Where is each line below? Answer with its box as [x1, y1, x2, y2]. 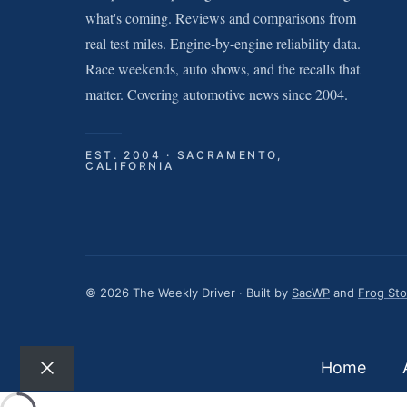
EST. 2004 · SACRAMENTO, [85, 148, 283, 162]
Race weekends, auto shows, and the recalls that [85, 59, 360, 78]
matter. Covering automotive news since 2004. [85, 84, 348, 104]
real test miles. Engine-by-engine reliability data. [85, 34, 361, 53]
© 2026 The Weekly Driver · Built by [85, 285, 292, 300]
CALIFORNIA [85, 159, 174, 173]
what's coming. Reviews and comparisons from [85, 8, 356, 27]
